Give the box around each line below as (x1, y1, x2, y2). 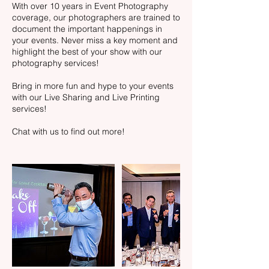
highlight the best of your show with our (12, 46, 162, 57)
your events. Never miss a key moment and (12, 35, 178, 46)
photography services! (12, 58, 99, 68)
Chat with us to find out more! (12, 126, 125, 137)
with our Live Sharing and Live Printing (12, 92, 160, 103)
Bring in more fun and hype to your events (12, 80, 174, 91)
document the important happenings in (12, 23, 162, 34)
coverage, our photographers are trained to (12, 12, 180, 23)
